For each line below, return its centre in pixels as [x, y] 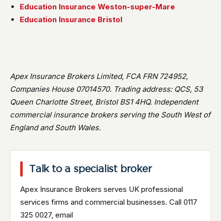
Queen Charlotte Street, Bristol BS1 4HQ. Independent [104, 102]
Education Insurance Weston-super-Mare [97, 7]
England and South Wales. [55, 128]
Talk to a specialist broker [91, 169]
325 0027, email [47, 215]
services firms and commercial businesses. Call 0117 [109, 202]
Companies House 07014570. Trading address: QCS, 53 [106, 89]
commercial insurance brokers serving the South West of [110, 115]
